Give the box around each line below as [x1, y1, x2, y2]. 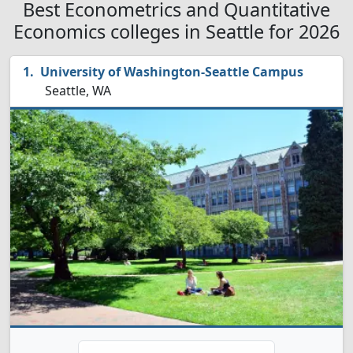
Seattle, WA [42, 82, 111, 99]
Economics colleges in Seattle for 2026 [13, 19, 340, 44]
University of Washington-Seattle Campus [40, 63, 303, 80]
